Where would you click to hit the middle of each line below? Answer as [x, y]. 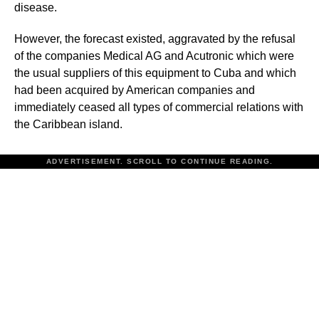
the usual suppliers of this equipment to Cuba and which [155, 73]
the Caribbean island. [68, 124]
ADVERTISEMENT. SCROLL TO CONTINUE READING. [159, 161]
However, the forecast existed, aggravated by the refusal [155, 38]
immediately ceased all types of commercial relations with [159, 107]
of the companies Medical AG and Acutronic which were [154, 56]
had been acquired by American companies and [135, 90]
